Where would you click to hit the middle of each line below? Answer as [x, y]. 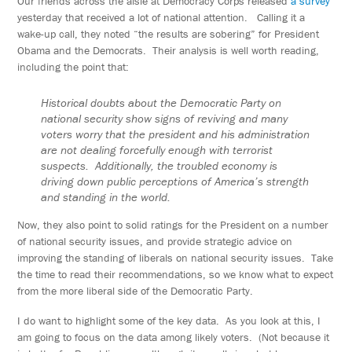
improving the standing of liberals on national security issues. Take [176, 258]
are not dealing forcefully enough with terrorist [157, 150]
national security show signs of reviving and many [165, 119]
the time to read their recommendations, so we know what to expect [176, 275]
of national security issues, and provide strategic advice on [155, 242]
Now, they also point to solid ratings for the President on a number [173, 225]
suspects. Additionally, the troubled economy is [159, 166]
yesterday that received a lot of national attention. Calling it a [161, 18]
